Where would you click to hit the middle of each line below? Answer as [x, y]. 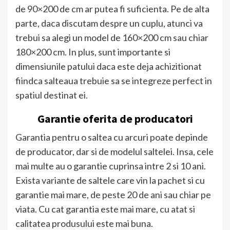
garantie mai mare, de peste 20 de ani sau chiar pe [113, 194]
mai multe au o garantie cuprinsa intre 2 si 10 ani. [111, 166]
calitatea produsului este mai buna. [84, 223]
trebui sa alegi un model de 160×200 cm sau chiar [112, 37]
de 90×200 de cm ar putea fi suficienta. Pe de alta [112, 8]
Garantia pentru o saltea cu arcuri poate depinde [112, 137]
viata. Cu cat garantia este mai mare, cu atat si [105, 209]
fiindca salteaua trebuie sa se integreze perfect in [114, 80]
